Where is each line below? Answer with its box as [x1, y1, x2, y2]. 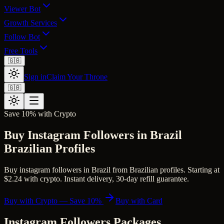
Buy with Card [115, 196, 162, 205]
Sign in [24, 72, 46, 81]
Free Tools [4, 46, 37, 55]
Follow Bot [4, 32, 40, 41]
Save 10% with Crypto [4, 109, 76, 118]
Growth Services [4, 18, 57, 27]
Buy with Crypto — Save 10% [4, 196, 103, 205]
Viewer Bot [4, 4, 40, 13]
